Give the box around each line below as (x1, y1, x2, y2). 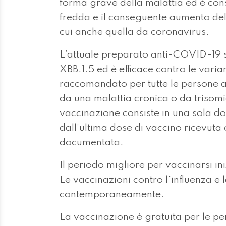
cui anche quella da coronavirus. (60, 27, 209, 38)
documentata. (60, 138, 129, 148)
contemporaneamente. (60, 190, 169, 200)
